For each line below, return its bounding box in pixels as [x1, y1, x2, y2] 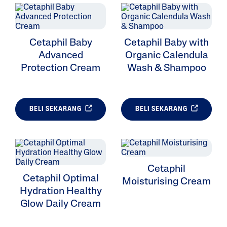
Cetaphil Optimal [22, 174, 99, 184]
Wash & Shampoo [127, 63, 206, 74]
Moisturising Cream [122, 177, 211, 187]
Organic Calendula [125, 51, 208, 61]
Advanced [38, 51, 83, 61]
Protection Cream [21, 63, 100, 74]
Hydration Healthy [19, 186, 102, 197]
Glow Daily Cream [20, 199, 101, 210]
